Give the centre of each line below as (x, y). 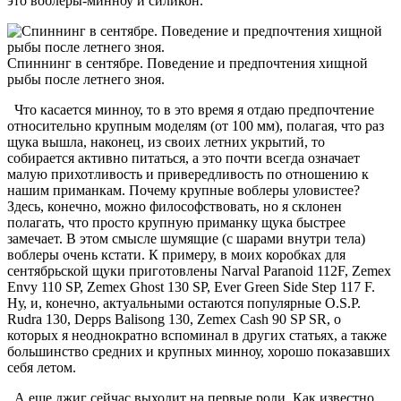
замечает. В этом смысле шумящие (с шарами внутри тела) (186, 238)
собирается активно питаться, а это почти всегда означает (183, 158)
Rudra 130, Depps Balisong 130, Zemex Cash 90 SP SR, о (174, 319)
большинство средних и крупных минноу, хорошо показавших (199, 351)
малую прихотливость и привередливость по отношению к (188, 174)
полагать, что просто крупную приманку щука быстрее (176, 222)
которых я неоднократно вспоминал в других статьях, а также (197, 335)
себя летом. (42, 367)
